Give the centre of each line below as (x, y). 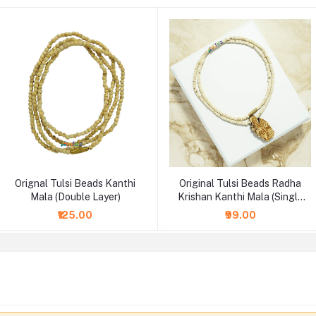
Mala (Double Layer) (75, 196)
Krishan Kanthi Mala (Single (240, 196)
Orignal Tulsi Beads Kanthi (75, 183)
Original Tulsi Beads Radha (240, 183)
